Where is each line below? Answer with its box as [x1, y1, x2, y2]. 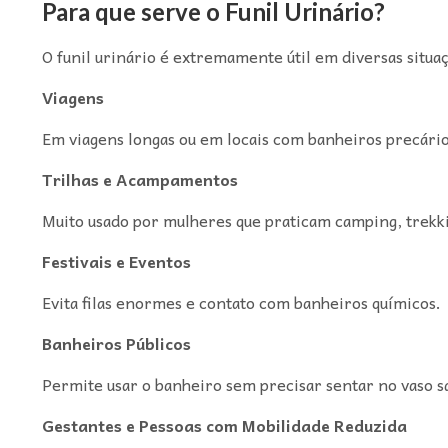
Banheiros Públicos [41, 329, 191, 356]
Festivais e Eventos [41, 247, 191, 274]
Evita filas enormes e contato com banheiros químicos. [41, 288, 441, 315]
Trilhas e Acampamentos [41, 165, 238, 192]
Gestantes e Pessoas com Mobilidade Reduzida [41, 411, 407, 438]
